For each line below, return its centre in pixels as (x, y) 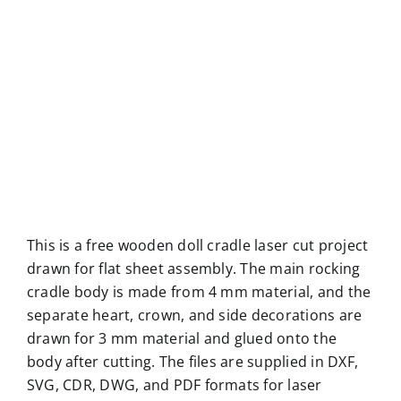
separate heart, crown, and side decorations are (194, 316)
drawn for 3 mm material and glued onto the (182, 339)
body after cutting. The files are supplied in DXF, (192, 362)
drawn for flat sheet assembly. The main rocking (193, 269)
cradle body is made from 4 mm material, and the (199, 292)
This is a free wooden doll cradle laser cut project (197, 246)
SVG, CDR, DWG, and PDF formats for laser (174, 385)
